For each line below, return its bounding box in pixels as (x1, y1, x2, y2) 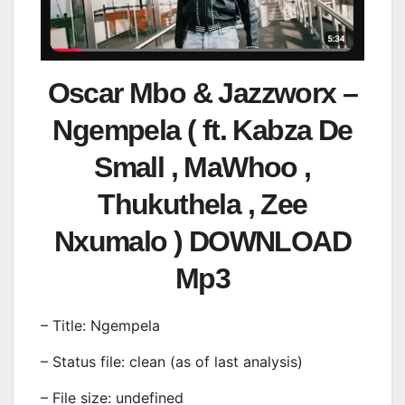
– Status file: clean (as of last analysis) (41, 353, 303, 372)
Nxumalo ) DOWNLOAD (53, 225, 352, 259)
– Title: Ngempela (41, 316, 160, 335)
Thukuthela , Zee (98, 188, 307, 221)
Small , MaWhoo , (94, 151, 311, 184)
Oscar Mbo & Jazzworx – (47, 77, 358, 110)
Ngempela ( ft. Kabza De (52, 114, 353, 147)
